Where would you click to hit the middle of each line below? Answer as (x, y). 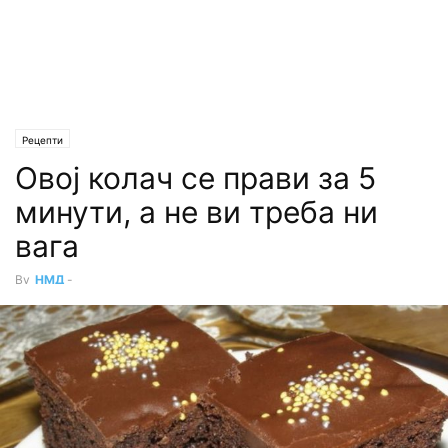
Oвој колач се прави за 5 (195, 178)
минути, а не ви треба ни (196, 212)
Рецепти (42, 140)
